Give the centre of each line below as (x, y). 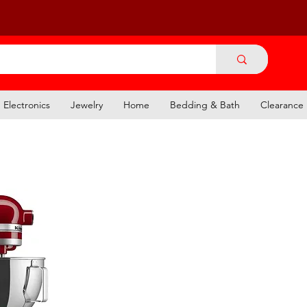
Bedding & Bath (205, 105)
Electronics (27, 105)
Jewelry (87, 105)
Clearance (282, 105)
